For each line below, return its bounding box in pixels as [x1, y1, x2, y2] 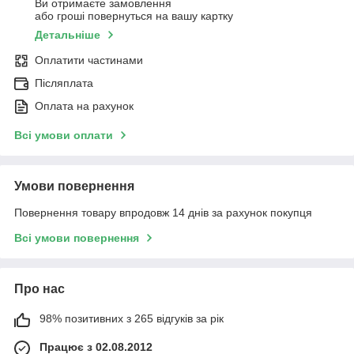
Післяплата [35, 77, 93, 90]
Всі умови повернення [14, 232, 139, 245]
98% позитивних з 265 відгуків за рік [40, 312, 224, 326]
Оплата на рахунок [35, 100, 134, 113]
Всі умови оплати [14, 129, 113, 142]
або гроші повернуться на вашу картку [35, 9, 233, 23]
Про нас [14, 282, 65, 296]
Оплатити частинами [35, 54, 143, 67]
